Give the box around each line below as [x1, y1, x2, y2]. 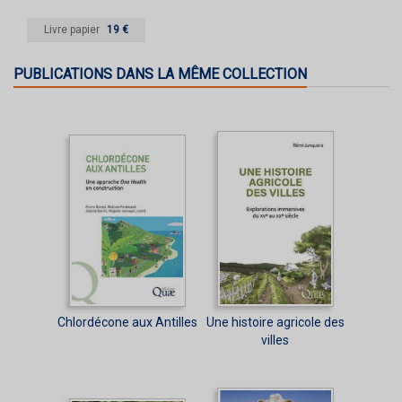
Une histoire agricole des [205, 314, 345, 329]
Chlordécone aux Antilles [57, 314, 197, 329]
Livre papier [44, 22, 100, 36]
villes [261, 332, 289, 347]
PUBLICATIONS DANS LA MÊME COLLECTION [13, 65, 307, 83]
